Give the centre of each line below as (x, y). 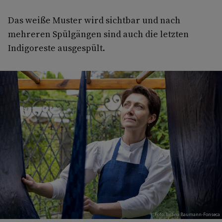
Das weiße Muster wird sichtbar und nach (94, 20)
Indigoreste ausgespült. (56, 48)
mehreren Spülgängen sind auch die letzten (98, 34)
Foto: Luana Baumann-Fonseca (187, 214)
